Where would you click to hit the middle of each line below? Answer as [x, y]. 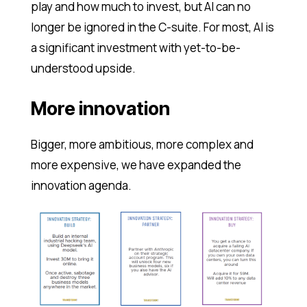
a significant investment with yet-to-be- [135, 47]
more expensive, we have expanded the [136, 164]
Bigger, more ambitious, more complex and [142, 144]
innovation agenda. [81, 185]
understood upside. [83, 68]
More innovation [100, 108]
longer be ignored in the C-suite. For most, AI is [152, 27]
